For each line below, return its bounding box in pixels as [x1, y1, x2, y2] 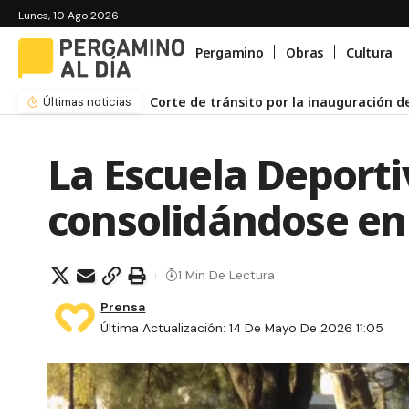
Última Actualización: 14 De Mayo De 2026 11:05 [100, 319, 384, 336]
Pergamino [195, 43, 264, 61]
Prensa [100, 298, 146, 315]
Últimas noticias [42, 93, 131, 110]
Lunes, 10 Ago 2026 [18, 8, 119, 23]
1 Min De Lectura [178, 267, 275, 284]
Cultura [346, 43, 393, 61]
